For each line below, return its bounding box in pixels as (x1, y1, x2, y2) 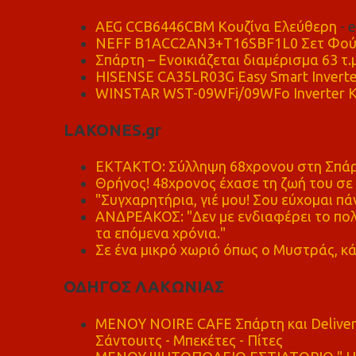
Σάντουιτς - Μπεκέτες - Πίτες (95, 331, 283, 348)
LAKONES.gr (63, 120, 161, 139)
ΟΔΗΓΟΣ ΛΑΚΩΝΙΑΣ (63, 277, 224, 296)
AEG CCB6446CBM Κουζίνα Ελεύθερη (95, 17, 337, 34)
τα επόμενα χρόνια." (95, 225, 226, 241)
